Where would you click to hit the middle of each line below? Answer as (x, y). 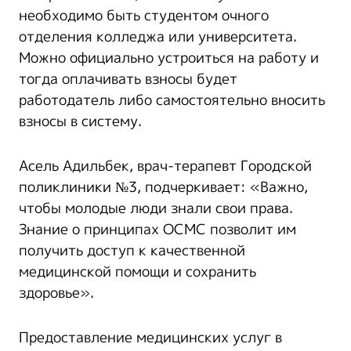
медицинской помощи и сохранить (138, 271)
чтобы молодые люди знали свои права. (156, 208)
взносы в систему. (80, 121)
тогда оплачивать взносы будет (128, 79)
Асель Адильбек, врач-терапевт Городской (165, 166)
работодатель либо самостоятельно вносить (172, 100)
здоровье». (56, 293)
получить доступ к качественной (132, 250)
